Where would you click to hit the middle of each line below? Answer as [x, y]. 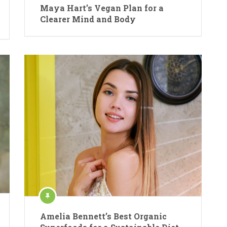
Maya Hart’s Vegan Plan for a [102, 8]
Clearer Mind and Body [88, 19]
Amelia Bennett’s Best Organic [104, 216]
